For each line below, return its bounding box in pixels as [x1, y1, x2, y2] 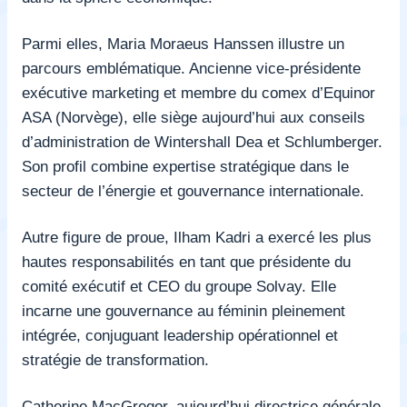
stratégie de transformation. [22, 350, 209, 369]
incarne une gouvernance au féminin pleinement [22, 301, 345, 320]
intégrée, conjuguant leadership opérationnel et [22, 325, 338, 344]
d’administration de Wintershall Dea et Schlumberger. [22, 132, 382, 151]
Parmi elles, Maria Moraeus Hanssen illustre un [22, 34, 344, 53]
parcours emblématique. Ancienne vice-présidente [22, 58, 361, 77]
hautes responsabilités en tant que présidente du [22, 252, 351, 271]
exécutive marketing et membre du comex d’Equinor [22, 83, 375, 102]
